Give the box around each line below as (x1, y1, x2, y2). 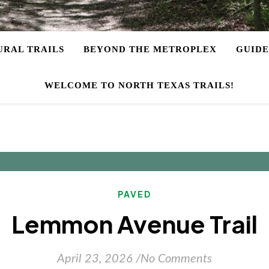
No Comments (141, 253, 212, 265)
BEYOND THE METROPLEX (83, 44, 217, 54)
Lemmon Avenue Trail (11, 208, 258, 239)
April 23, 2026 (57, 253, 133, 265)
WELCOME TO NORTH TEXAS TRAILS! (44, 80, 234, 90)
